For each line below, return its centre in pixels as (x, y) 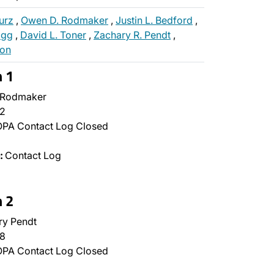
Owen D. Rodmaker (65, 20)
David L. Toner (53, 35)
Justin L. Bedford (154, 20)
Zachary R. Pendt (132, 35)
